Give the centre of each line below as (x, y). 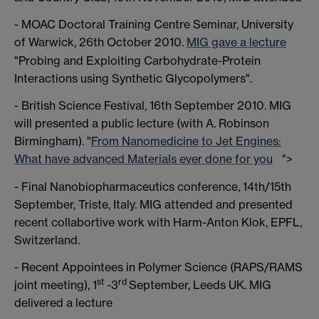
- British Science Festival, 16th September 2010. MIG (153, 106)
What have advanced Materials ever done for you (143, 159)
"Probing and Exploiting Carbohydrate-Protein (137, 61)
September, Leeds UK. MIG (200, 285)
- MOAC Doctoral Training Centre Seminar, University (154, 24)
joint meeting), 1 (56, 285)
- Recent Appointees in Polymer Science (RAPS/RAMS (158, 267)
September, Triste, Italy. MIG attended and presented (153, 205)
